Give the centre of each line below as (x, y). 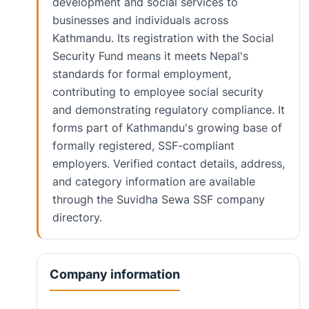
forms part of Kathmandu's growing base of (167, 128)
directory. (77, 218)
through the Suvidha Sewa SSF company (158, 200)
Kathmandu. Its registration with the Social (163, 38)
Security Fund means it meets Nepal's (150, 56)
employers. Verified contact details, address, (168, 164)
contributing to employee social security (158, 92)
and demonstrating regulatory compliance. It (168, 110)
